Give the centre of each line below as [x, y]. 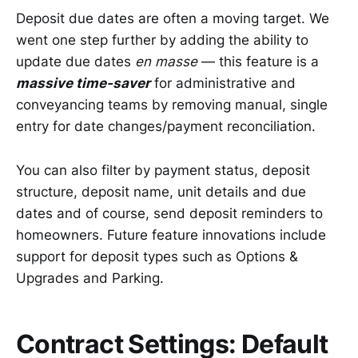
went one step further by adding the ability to [162, 40]
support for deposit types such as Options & [157, 256]
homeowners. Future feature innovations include [171, 235]
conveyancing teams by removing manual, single [172, 105]
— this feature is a [258, 62]
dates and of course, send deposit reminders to [169, 213]
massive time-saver [83, 84]
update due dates [76, 62]
